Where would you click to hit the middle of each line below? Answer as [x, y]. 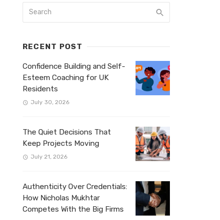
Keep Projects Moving [61, 144]
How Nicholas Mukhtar [61, 198]
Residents [40, 89]
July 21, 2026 [49, 157]
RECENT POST [53, 47]
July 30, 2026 [50, 102]
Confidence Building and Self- [74, 66]
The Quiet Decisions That [67, 132]
